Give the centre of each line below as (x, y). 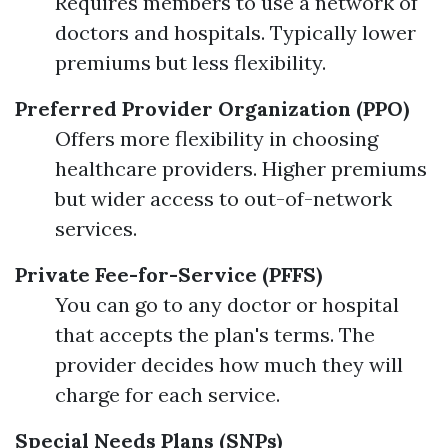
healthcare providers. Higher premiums (241, 168)
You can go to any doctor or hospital (227, 304)
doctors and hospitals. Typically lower (235, 32)
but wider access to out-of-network (223, 198)
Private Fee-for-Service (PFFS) (168, 274)
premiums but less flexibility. (190, 62)
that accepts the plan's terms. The (215, 334)
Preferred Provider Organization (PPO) (212, 108)
